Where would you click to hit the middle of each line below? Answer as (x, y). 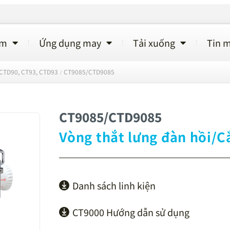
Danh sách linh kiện (114, 185)
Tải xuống (154, 42)
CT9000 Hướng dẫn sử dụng (131, 212)
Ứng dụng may (70, 42)
